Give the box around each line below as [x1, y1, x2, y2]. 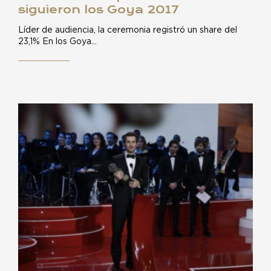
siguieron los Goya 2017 [18, 3, 179, 16]
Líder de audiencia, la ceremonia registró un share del [18, 26, 237, 34]
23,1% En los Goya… [18, 38, 97, 46]
